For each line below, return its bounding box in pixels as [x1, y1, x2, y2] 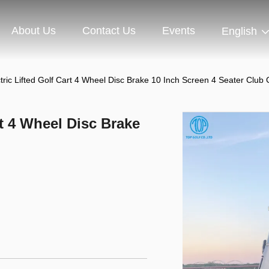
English [222, 25, 257, 38]
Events [162, 25, 195, 37]
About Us [11, 25, 56, 37]
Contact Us [82, 25, 136, 37]
